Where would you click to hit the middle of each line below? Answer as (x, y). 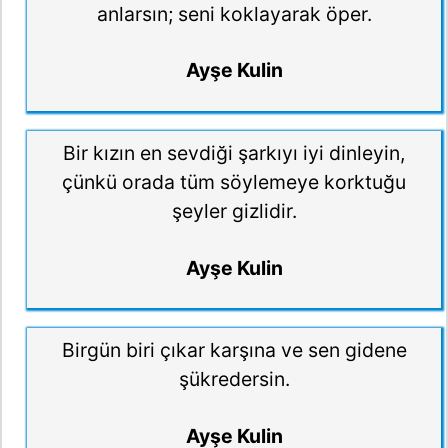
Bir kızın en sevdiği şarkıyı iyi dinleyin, (234, 153)
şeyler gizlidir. (234, 211)
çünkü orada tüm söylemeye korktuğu (234, 182)
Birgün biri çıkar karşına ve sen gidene (234, 350)
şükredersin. (234, 379)
